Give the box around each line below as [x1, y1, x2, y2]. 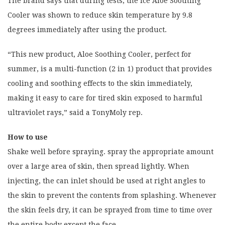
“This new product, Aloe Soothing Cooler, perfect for [8, 50, 191, 58]
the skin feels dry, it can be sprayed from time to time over [8, 205, 212, 214]
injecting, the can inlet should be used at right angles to [8, 176, 205, 185]
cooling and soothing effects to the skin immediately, [8, 79, 192, 87]
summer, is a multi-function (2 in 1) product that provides [8, 64, 212, 73]
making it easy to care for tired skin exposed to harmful [8, 93, 202, 102]
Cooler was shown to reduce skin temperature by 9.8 [8, 11, 192, 19]
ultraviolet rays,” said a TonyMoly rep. [8, 108, 143, 117]
